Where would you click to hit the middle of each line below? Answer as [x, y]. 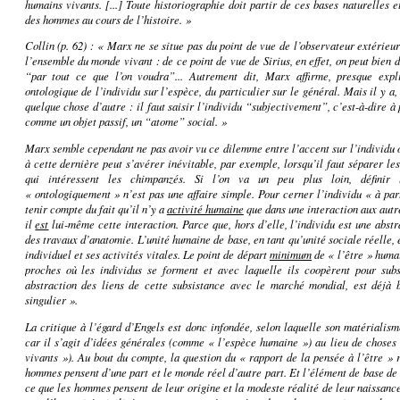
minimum [290, 254]
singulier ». [51, 300]
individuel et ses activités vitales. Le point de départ [147, 254]
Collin [39, 46]
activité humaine [205, 209]
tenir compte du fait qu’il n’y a [96, 209]
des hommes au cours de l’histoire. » [108, 19]
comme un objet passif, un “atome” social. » [125, 121]
